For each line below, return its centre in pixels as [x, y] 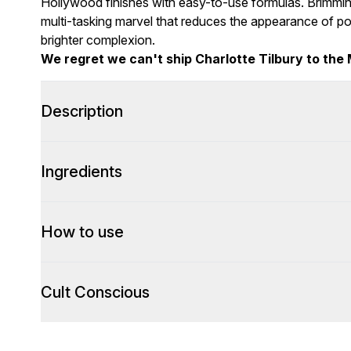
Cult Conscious [95, 292]
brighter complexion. [98, 40]
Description [82, 111]
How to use [82, 232]
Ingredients [81, 172]
